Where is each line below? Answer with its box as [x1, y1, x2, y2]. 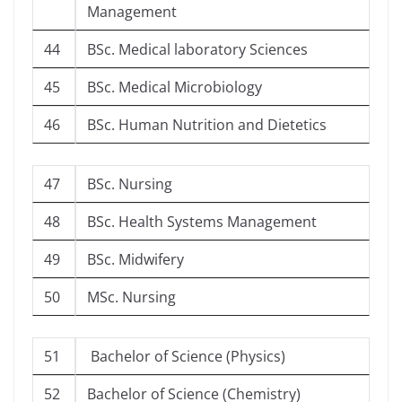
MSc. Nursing [87, 287, 176, 308]
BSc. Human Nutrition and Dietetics [87, 115, 327, 135]
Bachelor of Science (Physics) [87, 346, 285, 367]
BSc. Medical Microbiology [87, 77, 262, 98]
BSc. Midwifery [87, 249, 184, 270]
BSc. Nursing [87, 174, 172, 195]
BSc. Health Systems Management [87, 212, 317, 232]
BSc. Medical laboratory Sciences [87, 39, 308, 60]
